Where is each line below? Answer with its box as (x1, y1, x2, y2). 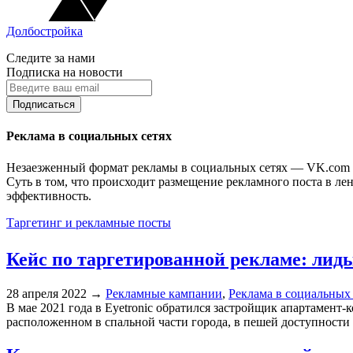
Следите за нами (6, 51, 95, 65)
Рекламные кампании (106, 287, 222, 301)
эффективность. (6, 188, 91, 203)
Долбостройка (6, 24, 83, 38)
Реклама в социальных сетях (6, 129, 172, 143)
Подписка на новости (6, 65, 123, 79)
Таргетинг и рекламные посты (6, 215, 171, 229)
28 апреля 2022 (6, 287, 87, 301)
